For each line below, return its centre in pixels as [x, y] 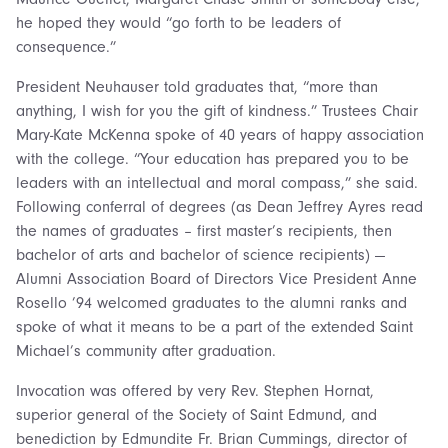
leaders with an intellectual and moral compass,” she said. [217, 182]
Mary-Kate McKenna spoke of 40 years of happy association [220, 134]
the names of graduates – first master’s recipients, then [204, 230]
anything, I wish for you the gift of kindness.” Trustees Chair [217, 110]
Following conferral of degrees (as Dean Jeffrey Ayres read [219, 206]
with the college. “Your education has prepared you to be [212, 158]
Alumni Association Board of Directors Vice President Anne [216, 278]
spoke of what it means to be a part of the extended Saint [214, 326]
